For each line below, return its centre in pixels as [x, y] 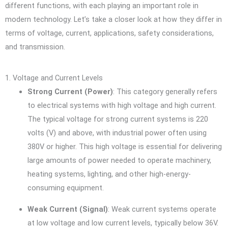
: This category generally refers [165, 92]
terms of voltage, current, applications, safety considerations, [109, 33]
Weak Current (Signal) [67, 209]
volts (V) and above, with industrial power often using [117, 133]
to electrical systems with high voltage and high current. [122, 106]
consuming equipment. [65, 188]
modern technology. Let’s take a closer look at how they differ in [113, 19]
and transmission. [35, 47]
